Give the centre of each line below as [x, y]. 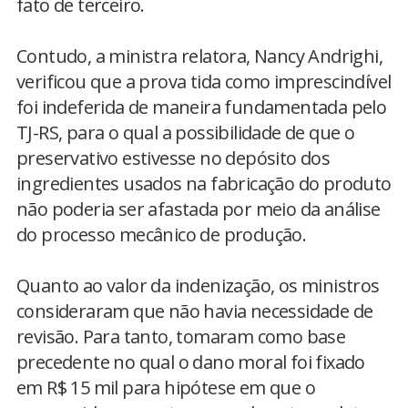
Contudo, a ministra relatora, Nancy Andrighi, [199, 56]
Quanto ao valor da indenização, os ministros [198, 286]
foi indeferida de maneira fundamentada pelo [202, 107]
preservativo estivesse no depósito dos [173, 158]
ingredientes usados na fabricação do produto [204, 184]
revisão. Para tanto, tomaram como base [181, 337]
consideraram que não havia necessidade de [195, 311]
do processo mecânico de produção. [162, 235]
